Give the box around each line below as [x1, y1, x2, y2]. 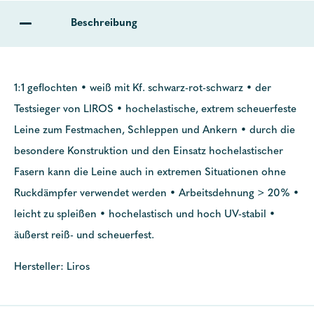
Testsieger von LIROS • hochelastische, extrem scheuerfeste [14, 104, 296, 115]
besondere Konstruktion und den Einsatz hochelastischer [14, 146, 283, 157]
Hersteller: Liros [14, 262, 90, 273]
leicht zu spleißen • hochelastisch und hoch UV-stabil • [14, 210, 275, 220]
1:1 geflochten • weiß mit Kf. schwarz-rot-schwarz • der [14, 83, 271, 94]
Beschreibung [71, 18, 137, 29]
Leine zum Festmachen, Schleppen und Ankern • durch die [14, 125, 295, 136]
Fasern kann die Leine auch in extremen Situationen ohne [14, 168, 286, 178]
